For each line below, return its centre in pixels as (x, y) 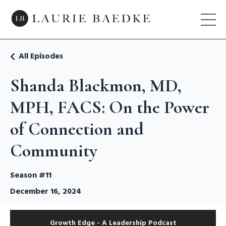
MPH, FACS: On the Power (110, 107)
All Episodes (41, 57)
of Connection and (77, 129)
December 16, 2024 (46, 192)
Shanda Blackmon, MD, (96, 86)
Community (54, 151)
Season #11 (31, 176)
